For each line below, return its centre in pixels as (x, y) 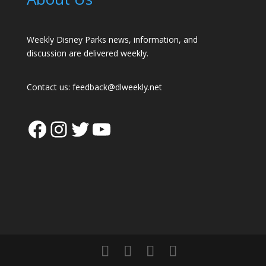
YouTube (134, 128)
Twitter (104, 128)
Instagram (98, 128)
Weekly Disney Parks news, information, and (112, 40)
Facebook (74, 128)
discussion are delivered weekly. (87, 53)
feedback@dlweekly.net (117, 87)
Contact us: (49, 87)
